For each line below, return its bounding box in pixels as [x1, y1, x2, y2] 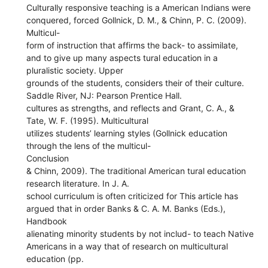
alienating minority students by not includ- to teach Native [26, 228, 254, 239]
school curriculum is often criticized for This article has [26, 190, 239, 201]
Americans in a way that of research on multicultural [26, 240, 229, 251]
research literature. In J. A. [26, 178, 130, 188]
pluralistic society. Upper [26, 65, 124, 75]
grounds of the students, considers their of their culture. [26, 77, 245, 88]
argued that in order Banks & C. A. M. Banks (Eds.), [26, 203, 226, 214]
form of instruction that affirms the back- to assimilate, [26, 39, 239, 50]
